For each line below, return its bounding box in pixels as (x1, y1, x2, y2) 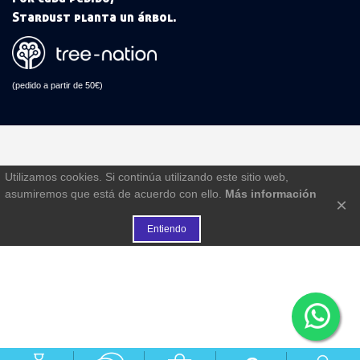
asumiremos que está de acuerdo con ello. (5, 187, 225, 201)
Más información (225, 187, 317, 201)
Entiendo (146, 223, 186, 235)
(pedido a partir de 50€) (12, 80, 103, 90)
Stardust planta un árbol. (12, 8, 177, 25)
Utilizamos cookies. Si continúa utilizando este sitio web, (5, 170, 288, 184)
